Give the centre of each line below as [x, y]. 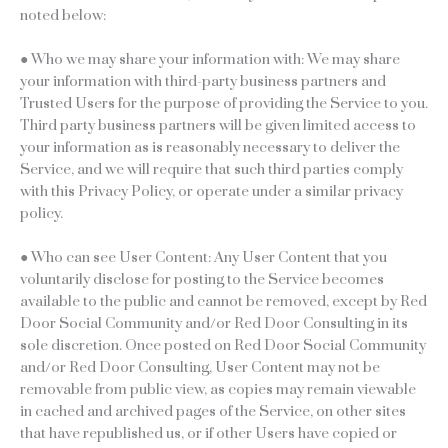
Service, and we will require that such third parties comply [211, 169]
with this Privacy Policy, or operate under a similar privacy [211, 191]
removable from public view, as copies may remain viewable [218, 389]
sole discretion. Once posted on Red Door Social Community [223, 345]
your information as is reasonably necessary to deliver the [210, 147]
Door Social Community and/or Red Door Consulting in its [214, 323]
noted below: [63, 16]
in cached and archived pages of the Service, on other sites [213, 411]
